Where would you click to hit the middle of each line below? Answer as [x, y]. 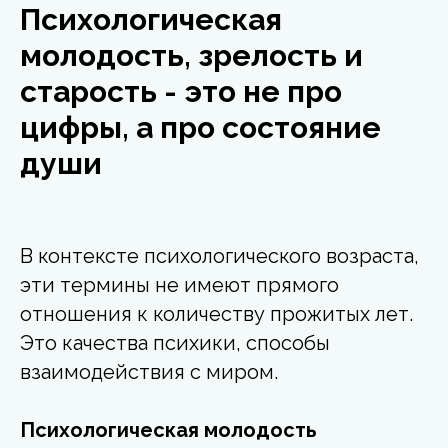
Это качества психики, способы [175, 342]
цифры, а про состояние [200, 127]
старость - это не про [181, 91]
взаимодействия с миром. [149, 371]
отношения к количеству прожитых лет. [216, 313]
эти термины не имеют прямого [179, 284]
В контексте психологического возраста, [219, 255]
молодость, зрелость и [191, 55]
